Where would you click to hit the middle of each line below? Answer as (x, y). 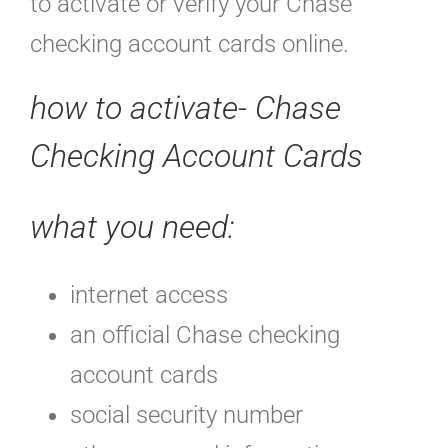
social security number (186, 414)
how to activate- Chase (185, 108)
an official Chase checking (205, 334)
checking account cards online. (189, 44)
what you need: (132, 226)
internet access (149, 294)
